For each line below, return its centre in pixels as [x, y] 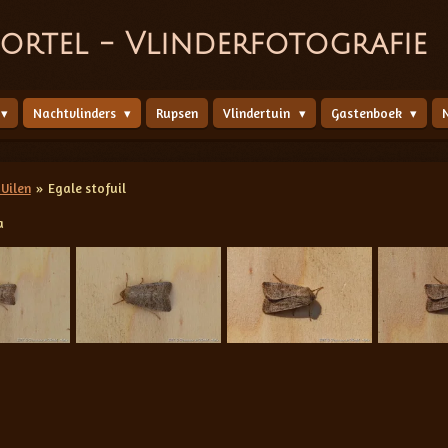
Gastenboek [367, 113]
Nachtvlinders [76, 113]
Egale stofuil [87, 188]
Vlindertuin [258, 113]
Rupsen [177, 113]
